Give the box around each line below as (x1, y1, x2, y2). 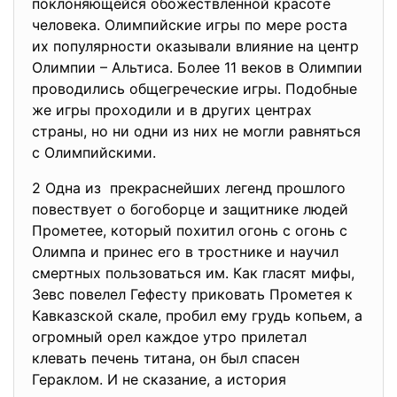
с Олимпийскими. (32, 144, 156, 161)
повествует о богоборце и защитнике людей (32, 200, 348, 218)
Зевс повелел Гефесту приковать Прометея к (32, 285, 353, 303)
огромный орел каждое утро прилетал (32, 328, 307, 346)
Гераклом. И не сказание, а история (32, 370, 286, 388)
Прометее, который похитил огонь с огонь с (32, 222, 347, 239)
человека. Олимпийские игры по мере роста (32, 16, 347, 34)
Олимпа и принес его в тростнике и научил (32, 243, 339, 261)
